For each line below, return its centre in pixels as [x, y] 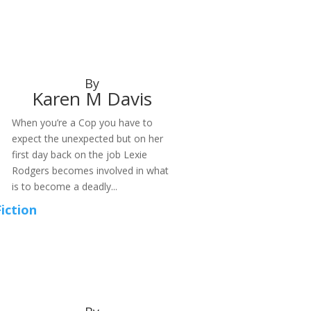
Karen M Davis [92, 99]
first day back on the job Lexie [79, 155]
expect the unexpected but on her [87, 139]
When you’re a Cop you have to [82, 123]
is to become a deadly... [64, 187]
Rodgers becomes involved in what [90, 171]
